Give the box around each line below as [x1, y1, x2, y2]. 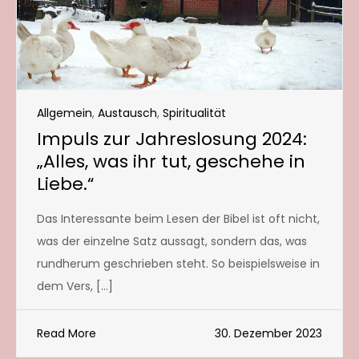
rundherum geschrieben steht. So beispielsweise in [37, 255, 320, 272]
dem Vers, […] [37, 277, 113, 294]
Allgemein [37, 104, 92, 121]
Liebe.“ [37, 171, 94, 196]
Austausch [98, 104, 157, 121]
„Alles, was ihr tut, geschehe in [37, 148, 305, 174]
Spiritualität [163, 104, 226, 121]
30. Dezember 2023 [215, 325, 322, 341]
